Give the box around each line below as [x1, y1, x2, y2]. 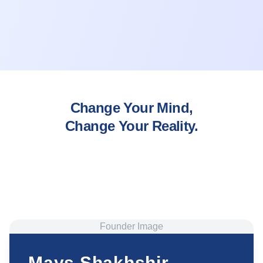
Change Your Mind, [70, 100, 193, 116]
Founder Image [100, 221, 163, 231]
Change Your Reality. [65, 118, 198, 134]
